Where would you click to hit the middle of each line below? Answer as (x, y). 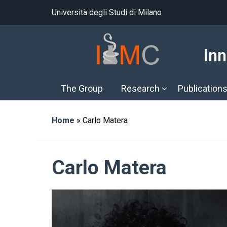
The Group (82, 88)
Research (140, 88)
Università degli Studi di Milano (107, 12)
